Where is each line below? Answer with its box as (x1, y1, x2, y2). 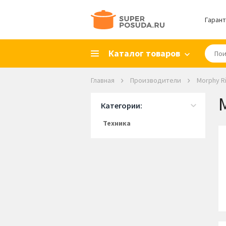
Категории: (100, 100, 142, 110)
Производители (130, 76, 181, 85)
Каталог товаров (108, 47, 180, 59)
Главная (90, 76, 115, 85)
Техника (102, 119, 131, 128)
